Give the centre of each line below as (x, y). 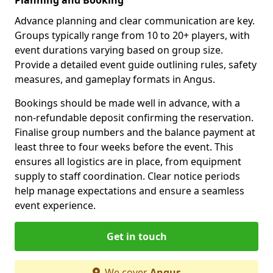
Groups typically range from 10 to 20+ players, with (132, 35)
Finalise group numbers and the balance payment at (135, 132)
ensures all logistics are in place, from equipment (128, 161)
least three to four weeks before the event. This (124, 147)
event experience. (55, 205)
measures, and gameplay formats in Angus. (115, 79)
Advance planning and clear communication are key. (135, 20)
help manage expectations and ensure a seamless (129, 190)
